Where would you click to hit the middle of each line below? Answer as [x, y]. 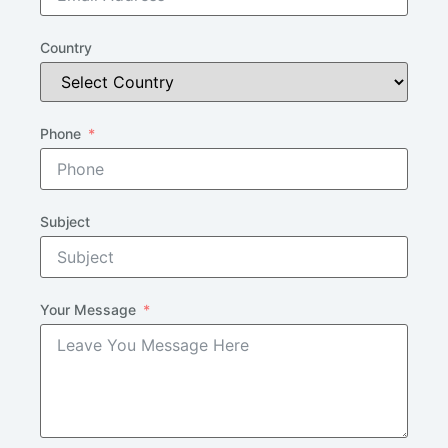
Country [66, 48]
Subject [65, 222]
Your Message [88, 310]
